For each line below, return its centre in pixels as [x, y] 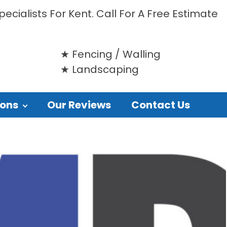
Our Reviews [79, 105]
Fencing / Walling [116, 54]
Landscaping [105, 69]
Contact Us [160, 105]
